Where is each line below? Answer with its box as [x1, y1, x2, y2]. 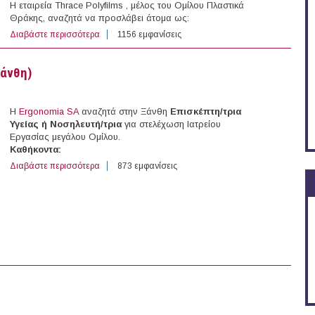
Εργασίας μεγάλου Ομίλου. [10, 131, 120, 143]
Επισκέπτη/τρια [170, 106, 241, 117]
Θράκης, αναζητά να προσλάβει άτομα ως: [10, 13, 189, 24]
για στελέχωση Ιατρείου [122, 119, 221, 130]
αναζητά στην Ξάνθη [79, 106, 170, 117]
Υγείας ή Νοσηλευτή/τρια [10, 119, 122, 130]
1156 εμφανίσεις [117, 30, 181, 40]
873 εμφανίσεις [117, 161, 177, 172]
